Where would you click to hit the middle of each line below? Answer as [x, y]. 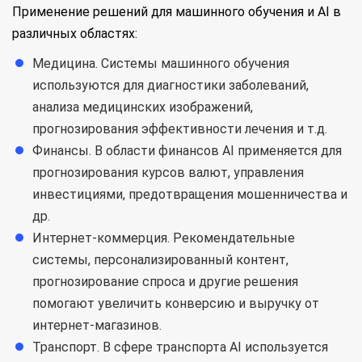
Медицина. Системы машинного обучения [161, 63]
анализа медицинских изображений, [143, 107]
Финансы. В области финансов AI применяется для [187, 151]
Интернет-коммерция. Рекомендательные [164, 238]
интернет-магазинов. [97, 325]
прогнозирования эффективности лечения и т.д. [180, 129]
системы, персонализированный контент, [160, 260]
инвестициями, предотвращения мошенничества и [190, 194]
